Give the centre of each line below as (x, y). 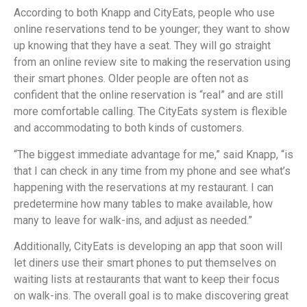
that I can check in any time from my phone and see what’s (152, 171)
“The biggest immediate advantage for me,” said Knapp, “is (153, 154)
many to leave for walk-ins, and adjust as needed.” (133, 220)
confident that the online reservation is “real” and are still (148, 95)
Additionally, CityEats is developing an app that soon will (148, 247)
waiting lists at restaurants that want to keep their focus (147, 280)
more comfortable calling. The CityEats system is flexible (150, 112)
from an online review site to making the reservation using (152, 62)
